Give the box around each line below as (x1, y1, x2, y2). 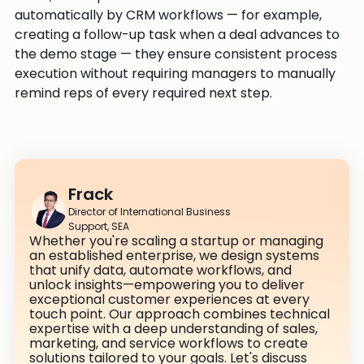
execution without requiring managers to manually (15, 64, 336, 83)
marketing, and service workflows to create (29, 333, 308, 353)
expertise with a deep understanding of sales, (29, 318, 318, 338)
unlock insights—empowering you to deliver (29, 275, 305, 294)
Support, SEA (68, 219, 129, 233)
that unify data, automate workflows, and (29, 260, 292, 279)
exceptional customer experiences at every (29, 289, 310, 309)
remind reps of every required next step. (15, 84, 272, 102)
